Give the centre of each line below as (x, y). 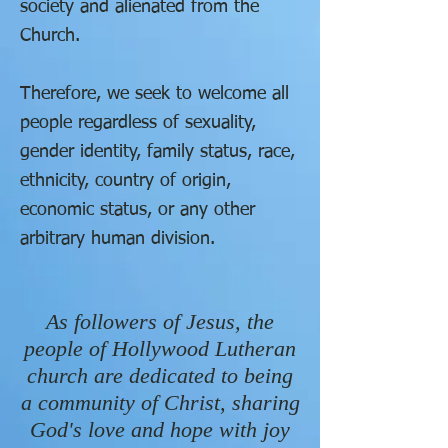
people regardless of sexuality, (138, 123)
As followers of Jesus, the (160, 321)
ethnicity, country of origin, (125, 181)
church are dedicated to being (160, 375)
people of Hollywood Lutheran (160, 348)
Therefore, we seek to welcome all (154, 94)
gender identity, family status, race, (157, 152)
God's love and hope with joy (160, 429)
